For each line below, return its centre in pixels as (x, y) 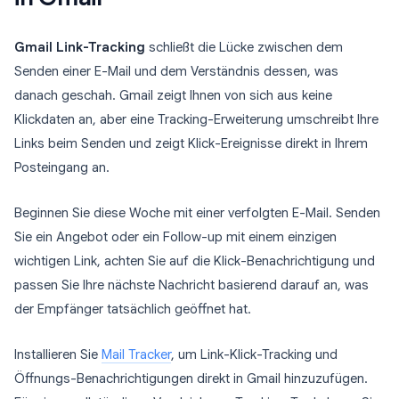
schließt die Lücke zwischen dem (244, 47)
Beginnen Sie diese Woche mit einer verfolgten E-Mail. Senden (197, 213)
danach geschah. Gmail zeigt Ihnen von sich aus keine (173, 95)
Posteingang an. (62, 167)
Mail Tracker (136, 354)
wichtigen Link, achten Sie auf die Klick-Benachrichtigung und (195, 261)
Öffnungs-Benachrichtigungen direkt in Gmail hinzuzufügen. (191, 379)
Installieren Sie (58, 354)
